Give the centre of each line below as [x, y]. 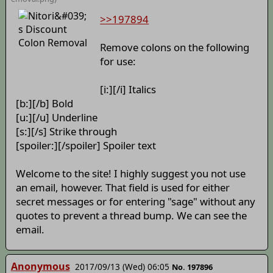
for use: [118, 62]
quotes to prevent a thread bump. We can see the [131, 216]
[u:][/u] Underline [56, 118]
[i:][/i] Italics [128, 90]
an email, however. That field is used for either [122, 188]
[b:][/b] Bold [44, 104]
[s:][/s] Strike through [66, 132]
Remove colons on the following [175, 48]
